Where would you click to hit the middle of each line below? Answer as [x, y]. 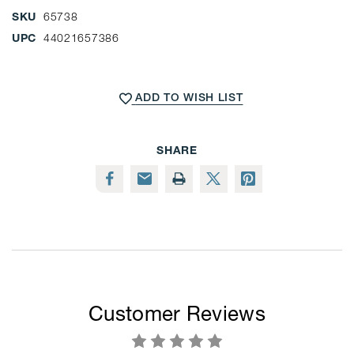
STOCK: [33, 94]
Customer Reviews [177, 313]
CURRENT [39, 77]
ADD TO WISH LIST [189, 98]
